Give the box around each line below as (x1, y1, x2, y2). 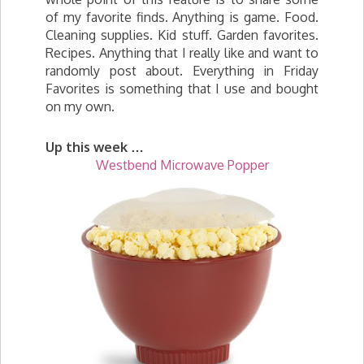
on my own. (45, 98, 115, 115)
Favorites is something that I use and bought (45, 80, 318, 97)
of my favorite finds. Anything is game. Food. (45, 9, 318, 25)
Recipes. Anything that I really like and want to (45, 45, 318, 61)
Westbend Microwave (95, 157, 224, 173)
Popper (223, 157, 269, 173)
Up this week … (45, 139, 144, 155)
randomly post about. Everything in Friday (45, 63, 318, 79)
